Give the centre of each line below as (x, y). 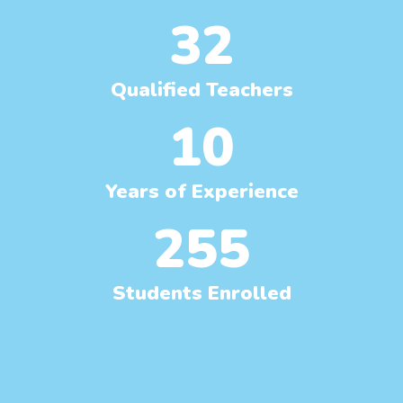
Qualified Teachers (201, 90)
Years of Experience (201, 191)
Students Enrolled (201, 293)
